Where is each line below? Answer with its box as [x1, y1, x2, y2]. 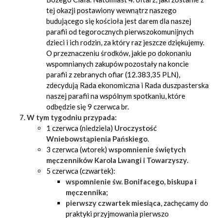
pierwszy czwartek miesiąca [66, 199, 161, 207]
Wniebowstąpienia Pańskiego [46, 134, 147, 143]
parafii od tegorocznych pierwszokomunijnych [46, 27, 194, 36]
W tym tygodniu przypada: [27, 113, 117, 122]
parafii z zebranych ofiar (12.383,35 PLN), [46, 70, 180, 79]
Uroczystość [114, 124, 157, 132]
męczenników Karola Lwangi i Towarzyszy [46, 156, 187, 164]
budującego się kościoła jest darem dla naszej [46, 17, 191, 25]
